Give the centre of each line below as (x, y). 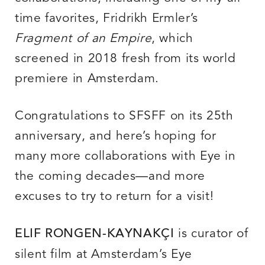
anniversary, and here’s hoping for (116, 137)
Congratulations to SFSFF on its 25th (124, 117)
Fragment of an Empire (83, 39)
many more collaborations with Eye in (125, 157)
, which (172, 39)
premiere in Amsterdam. (87, 79)
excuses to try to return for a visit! (114, 197)
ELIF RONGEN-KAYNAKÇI (97, 235)
